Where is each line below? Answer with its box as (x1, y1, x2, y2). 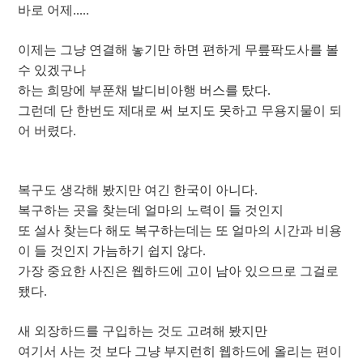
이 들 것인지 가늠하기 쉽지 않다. (18, 244, 206, 258)
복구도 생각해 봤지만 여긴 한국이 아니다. (18, 183, 258, 198)
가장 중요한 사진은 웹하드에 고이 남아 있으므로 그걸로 (18, 264, 339, 279)
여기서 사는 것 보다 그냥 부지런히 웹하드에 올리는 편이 (18, 344, 342, 359)
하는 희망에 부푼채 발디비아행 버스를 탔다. (18, 83, 271, 98)
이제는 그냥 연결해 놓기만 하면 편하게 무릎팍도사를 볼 (18, 43, 339, 58)
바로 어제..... (18, 3, 89, 18)
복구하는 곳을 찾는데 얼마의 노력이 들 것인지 (18, 203, 284, 218)
